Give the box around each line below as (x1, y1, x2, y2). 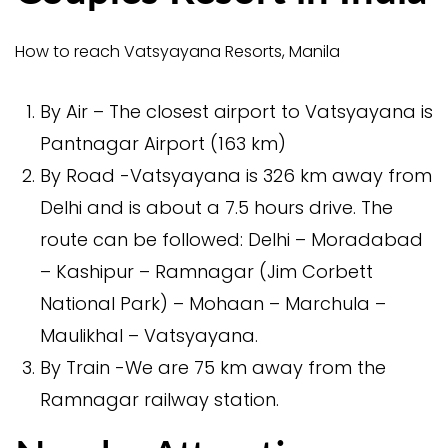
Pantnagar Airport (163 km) (40, 130, 286, 156)
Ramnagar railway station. (40, 386, 279, 412)
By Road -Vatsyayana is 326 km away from (40, 162, 432, 188)
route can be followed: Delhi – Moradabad (40, 226, 423, 252)
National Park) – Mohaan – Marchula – (40, 290, 386, 316)
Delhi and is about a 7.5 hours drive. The (40, 194, 393, 220)
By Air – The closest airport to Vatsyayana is (40, 98, 433, 124)
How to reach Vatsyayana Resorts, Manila (15, 39, 340, 63)
